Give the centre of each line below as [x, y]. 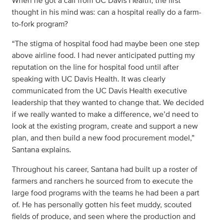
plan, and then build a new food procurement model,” [103, 138]
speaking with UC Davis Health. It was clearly [89, 79]
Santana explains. [41, 150]
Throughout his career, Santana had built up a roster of [105, 169]
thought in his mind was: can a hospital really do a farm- [107, 12]
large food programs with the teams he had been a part [106, 193]
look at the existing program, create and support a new [105, 126]
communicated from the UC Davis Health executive [99, 91]
